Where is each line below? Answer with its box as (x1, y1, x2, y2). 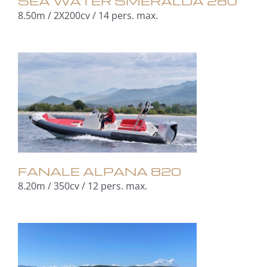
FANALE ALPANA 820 (17, 163, 181, 179)
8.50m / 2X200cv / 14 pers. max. (17, 8, 158, 22)
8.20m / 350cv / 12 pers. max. (17, 179, 147, 193)
